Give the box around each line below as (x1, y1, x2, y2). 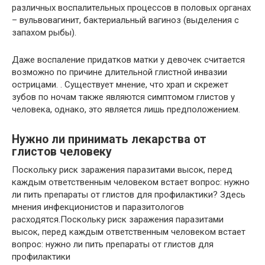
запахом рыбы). (12, 27, 76, 38)
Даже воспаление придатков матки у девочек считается (12, 54, 245, 65)
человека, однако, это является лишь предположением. (12, 104, 240, 115)
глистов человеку (12, 144, 112, 159)
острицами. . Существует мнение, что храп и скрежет (12, 79, 228, 90)
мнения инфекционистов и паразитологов (12, 201, 184, 212)
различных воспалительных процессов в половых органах (12, 2, 251, 13)
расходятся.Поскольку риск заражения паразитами (12, 214, 224, 225)
